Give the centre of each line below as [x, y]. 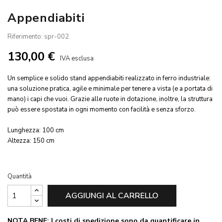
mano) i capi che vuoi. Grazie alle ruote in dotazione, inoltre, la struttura [110, 99]
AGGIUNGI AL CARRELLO [112, 195]
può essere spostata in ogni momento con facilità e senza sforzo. [102, 109]
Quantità [20, 176]
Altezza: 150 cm [31, 140]
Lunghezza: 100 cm [36, 130]
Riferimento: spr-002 [38, 36]
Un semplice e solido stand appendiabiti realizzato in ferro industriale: [109, 78]
